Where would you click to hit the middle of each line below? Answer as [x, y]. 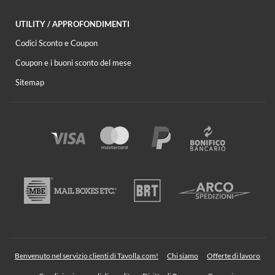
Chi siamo [183, 255]
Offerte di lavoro [234, 255]
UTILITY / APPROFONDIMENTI [72, 24]
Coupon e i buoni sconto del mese [73, 62]
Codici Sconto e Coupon [56, 43]
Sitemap [30, 82]
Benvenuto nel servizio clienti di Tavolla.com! [87, 255]
